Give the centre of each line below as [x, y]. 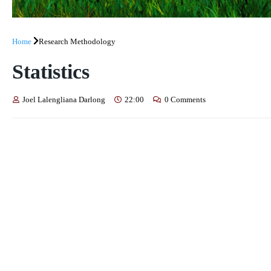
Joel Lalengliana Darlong [64, 99]
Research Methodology [77, 41]
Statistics [51, 71]
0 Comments [185, 99]
